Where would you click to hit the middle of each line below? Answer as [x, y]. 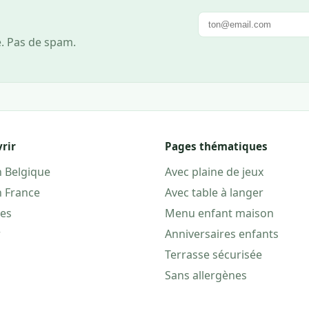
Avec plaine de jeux [214, 171]
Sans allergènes [206, 275]
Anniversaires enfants [222, 233]
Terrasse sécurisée [213, 254]
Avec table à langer [214, 192]
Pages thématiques [216, 146]
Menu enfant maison [219, 213]
